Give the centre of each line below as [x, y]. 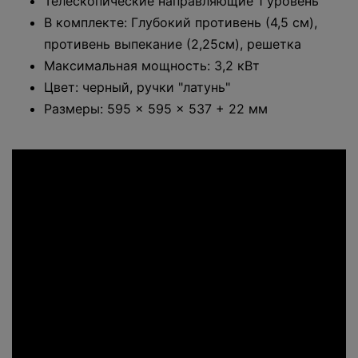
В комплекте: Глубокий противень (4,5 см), [181, 23]
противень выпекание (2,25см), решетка [173, 44]
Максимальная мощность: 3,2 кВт [152, 66]
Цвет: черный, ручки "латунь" [137, 88]
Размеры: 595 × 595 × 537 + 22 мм [156, 109]
